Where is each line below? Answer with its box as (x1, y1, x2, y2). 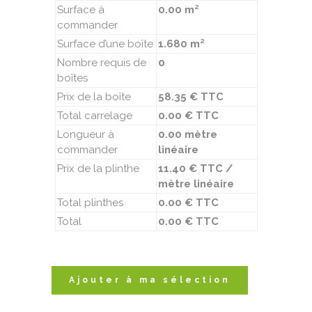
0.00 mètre (157, 128, 217, 141)
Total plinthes (56, 196, 123, 210)
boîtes (56, 72, 88, 85)
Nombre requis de (56, 56, 146, 70)
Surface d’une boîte (56, 38, 153, 51)
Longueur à (56, 128, 114, 141)
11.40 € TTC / (157, 162, 233, 175)
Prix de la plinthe (56, 162, 139, 175)
